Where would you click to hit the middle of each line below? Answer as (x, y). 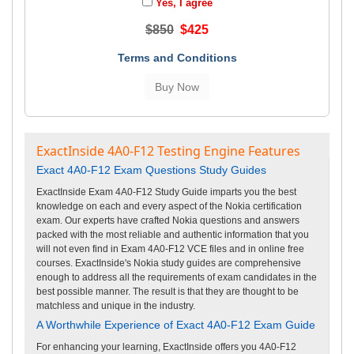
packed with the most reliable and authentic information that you (173, 234)
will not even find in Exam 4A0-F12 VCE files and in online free (170, 249)
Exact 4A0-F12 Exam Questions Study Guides (151, 169)
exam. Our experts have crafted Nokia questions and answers (168, 220)
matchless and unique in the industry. (116, 305)
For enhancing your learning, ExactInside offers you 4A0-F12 (166, 346)
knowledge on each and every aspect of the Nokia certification (169, 206)
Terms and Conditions (177, 57)
